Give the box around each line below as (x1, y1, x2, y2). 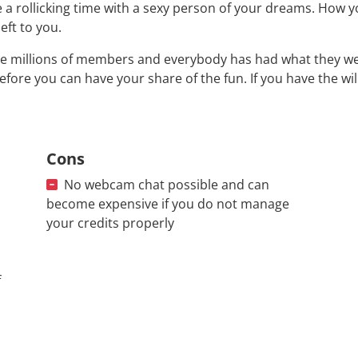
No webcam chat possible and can (63, 175, 269, 193)
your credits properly (46, 213, 174, 232)
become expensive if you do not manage (46, 194, 289, 213)
